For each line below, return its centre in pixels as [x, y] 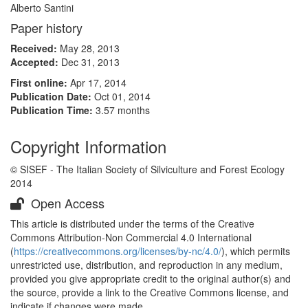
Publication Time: [53, 110]
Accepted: [36, 62]
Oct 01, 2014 [122, 96]
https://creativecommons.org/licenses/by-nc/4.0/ [118, 251]
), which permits [256, 251]
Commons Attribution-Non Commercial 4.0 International [131, 237]
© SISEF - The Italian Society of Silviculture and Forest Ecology [147, 169]
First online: [40, 82]
